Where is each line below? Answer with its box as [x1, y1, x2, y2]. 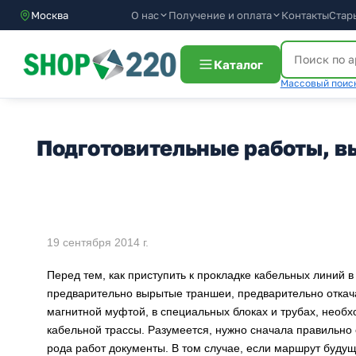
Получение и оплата [168, 8, 272, 21]
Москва [31, 9, 68, 21]
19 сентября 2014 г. [47, 236, 149, 249]
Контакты [281, 9, 329, 21]
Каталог [213, 56, 263, 72]
